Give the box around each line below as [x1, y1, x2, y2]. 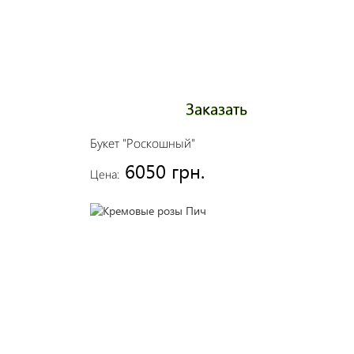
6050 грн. [124, 158, 205, 183]
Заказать [185, 96, 247, 119]
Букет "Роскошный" [89, 134, 195, 151]
